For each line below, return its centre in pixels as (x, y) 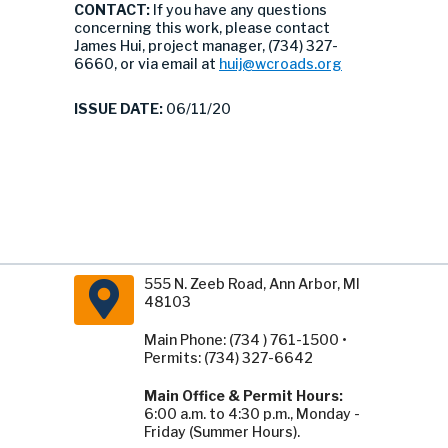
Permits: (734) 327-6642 (228, 357)
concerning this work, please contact (202, 27)
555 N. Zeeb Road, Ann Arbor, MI (252, 283)
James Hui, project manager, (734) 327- (206, 45)
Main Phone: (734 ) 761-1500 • (245, 339)
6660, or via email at (146, 63)
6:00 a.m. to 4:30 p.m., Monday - (252, 413)
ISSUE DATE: (118, 108)
